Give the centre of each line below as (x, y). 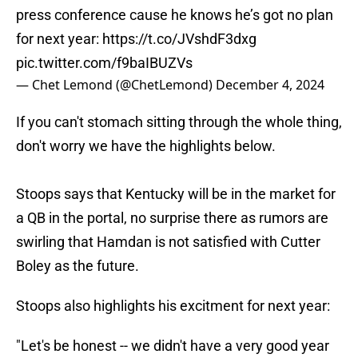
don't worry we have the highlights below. (146, 146)
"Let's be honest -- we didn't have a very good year (173, 346)
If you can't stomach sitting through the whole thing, (179, 122)
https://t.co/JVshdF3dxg (179, 39)
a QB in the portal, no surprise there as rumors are (172, 218)
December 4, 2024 (270, 85)
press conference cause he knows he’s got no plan (175, 15)
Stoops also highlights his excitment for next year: (173, 306)
